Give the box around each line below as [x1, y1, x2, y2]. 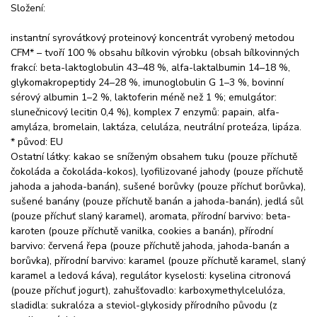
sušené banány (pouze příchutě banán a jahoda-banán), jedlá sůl [11, 194, 304, 208]
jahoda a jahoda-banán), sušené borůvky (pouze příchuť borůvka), [11, 179, 306, 193]
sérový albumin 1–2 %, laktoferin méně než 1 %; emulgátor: [11, 90, 277, 104]
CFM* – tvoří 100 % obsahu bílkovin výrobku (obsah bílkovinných [11, 45, 299, 59]
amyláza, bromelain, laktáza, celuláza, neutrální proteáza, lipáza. [11, 120, 301, 134]
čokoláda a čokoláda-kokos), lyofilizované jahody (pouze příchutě [11, 164, 303, 178]
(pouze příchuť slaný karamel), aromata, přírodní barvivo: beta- [11, 209, 291, 223]
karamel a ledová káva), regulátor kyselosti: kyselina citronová [11, 268, 291, 282]
